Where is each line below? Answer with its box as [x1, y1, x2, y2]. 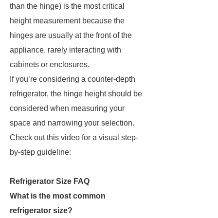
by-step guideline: [10, 148, 73, 156]
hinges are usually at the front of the [10, 31, 132, 39]
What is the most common [10, 192, 106, 200]
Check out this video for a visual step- [10, 133, 138, 142]
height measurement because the [10, 17, 125, 25]
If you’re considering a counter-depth [10, 75, 135, 83]
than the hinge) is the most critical [10, 2, 125, 10]
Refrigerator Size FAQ [10, 177, 90, 185]
